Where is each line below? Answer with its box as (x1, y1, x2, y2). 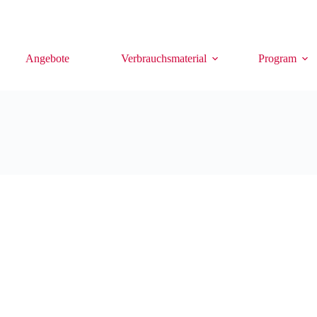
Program (258, 52, 297, 64)
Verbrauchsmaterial (121, 52, 207, 64)
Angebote (25, 52, 69, 64)
